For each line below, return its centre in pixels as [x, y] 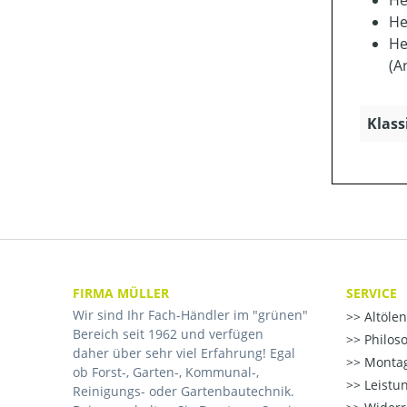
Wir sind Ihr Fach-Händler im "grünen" [190, 315]
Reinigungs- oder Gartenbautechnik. [184, 392]
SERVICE [372, 293]
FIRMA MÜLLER [121, 293]
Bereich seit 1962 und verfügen [168, 334]
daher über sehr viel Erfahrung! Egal [184, 353]
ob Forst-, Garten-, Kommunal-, [166, 372]
